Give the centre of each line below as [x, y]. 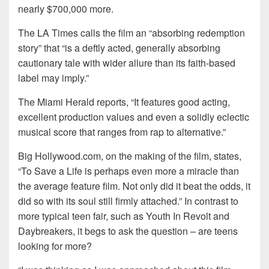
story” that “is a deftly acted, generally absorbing [119, 48]
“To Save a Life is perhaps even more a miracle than [128, 171]
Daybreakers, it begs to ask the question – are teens [128, 231]
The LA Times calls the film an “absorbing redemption [131, 33]
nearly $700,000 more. [66, 9]
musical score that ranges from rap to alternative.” [122, 132]
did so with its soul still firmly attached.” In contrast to [128, 201]
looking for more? [55, 246]
